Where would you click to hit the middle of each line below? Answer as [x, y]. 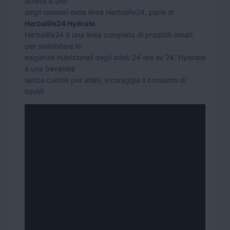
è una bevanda [50, 68]
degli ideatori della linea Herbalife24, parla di [99, 12]
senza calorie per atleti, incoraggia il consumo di [105, 80]
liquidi [34, 91]
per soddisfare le [53, 46]
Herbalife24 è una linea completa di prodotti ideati [109, 34]
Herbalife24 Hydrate [60, 23]
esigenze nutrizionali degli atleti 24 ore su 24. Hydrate [115, 57]
